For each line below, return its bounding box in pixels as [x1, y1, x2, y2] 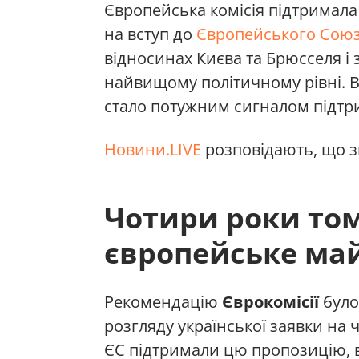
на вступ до [104, 23, 196, 46]
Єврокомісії [222, 291, 319, 313]
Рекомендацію [104, 291, 222, 313]
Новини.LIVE [104, 139, 201, 161]
